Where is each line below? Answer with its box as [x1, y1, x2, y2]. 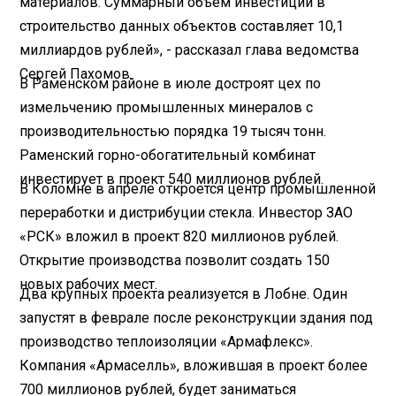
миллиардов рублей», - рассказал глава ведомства [19, 41, 360, 58]
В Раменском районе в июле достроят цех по [19, 74, 322, 92]
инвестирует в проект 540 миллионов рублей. [19, 170, 324, 187]
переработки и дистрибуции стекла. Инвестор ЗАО [19, 203, 354, 221]
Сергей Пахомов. [19, 65, 133, 82]
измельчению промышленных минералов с [19, 98, 314, 116]
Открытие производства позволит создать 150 [19, 251, 331, 269]
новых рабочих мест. [19, 275, 158, 293]
